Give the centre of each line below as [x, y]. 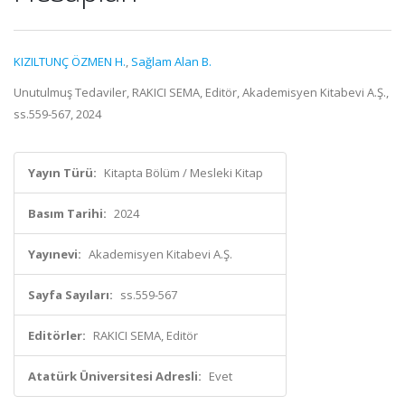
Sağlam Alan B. [171, 61]
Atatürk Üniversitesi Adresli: [115, 376]
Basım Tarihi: [67, 213]
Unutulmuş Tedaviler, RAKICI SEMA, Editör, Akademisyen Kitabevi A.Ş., [201, 92]
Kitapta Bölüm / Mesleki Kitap [184, 173]
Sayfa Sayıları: [71, 295]
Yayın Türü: [62, 173]
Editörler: [57, 335]
